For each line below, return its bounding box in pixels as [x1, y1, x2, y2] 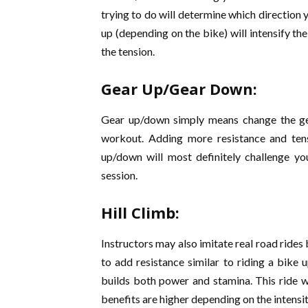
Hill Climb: [101, 202, 179, 223]
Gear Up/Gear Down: [101, 78, 257, 99]
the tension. [101, 45, 155, 58]
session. [101, 168, 137, 181]
